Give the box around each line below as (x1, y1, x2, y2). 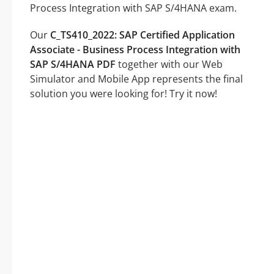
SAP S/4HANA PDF (30, 57, 116, 72)
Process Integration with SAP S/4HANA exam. (30, 1, 237, 15)
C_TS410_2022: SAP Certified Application (50, 28, 235, 42)
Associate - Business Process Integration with (30, 43, 240, 57)
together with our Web (116, 57, 223, 72)
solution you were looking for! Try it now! (30, 87, 217, 101)
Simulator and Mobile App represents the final (30, 72, 243, 86)
